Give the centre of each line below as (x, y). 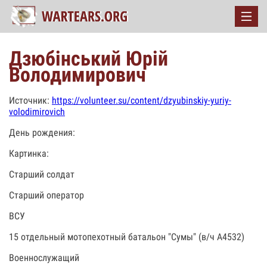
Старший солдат (42, 174)
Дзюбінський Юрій (89, 58)
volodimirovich (37, 112)
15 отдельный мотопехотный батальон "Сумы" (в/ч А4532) (127, 237)
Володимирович (77, 74)
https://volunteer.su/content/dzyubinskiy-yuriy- (142, 100)
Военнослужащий (44, 258)
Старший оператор (46, 195)
